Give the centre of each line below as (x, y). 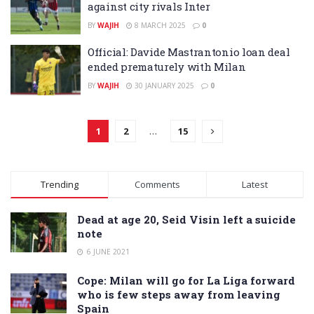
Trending (60, 184)
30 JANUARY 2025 (163, 86)
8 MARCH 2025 (159, 25)
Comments (157, 184)
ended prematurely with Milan (167, 67)
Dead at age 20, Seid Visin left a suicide (186, 219)
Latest (254, 184)
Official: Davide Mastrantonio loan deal (189, 52)
